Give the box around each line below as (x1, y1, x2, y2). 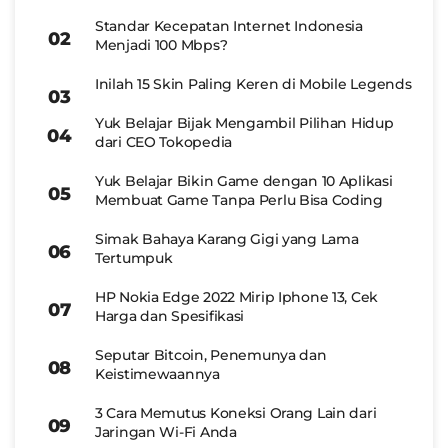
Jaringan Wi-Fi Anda (95, 422, 237, 441)
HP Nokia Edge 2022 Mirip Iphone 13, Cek (95, 287, 379, 306)
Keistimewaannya (95, 364, 220, 383)
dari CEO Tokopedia (95, 132, 232, 151)
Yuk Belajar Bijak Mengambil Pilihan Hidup (95, 113, 394, 132)
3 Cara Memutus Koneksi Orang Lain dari (95, 403, 377, 422)
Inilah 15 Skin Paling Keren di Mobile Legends (95, 74, 412, 93)
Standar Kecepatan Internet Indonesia (95, 16, 363, 35)
